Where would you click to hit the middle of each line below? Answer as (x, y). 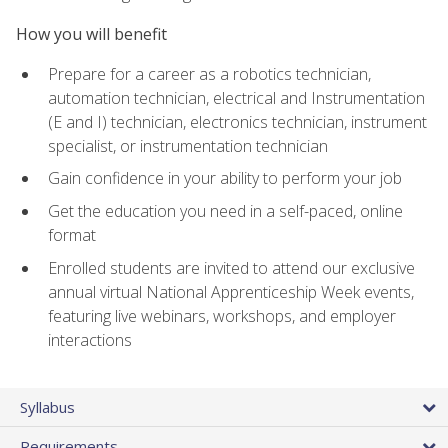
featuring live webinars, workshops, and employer (222, 315)
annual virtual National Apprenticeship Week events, (231, 291)
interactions (90, 339)
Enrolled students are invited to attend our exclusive (231, 267)
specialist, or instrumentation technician (188, 145)
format (72, 235)
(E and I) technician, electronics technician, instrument (237, 121)
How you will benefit (91, 33)
